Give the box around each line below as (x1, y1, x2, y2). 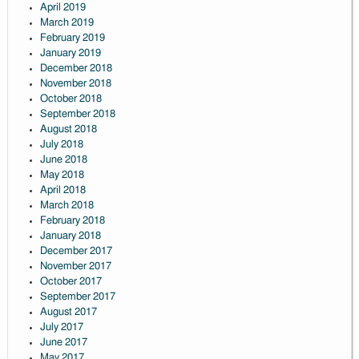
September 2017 (39, 292, 115, 303)
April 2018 (39, 185, 86, 196)
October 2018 (39, 94, 102, 105)
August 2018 (39, 124, 97, 135)
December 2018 (39, 63, 112, 75)
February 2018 (39, 216, 105, 227)
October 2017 (39, 276, 102, 288)
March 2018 (39, 200, 94, 212)
